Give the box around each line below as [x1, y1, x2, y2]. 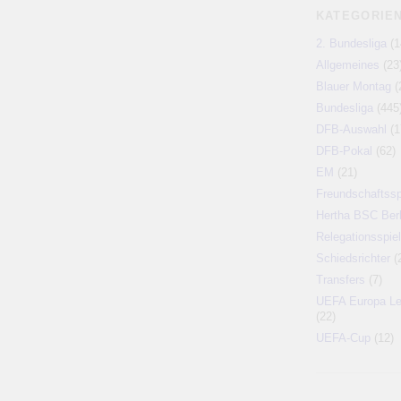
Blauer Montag [315, 80, 391, 93]
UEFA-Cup [315, 331, 371, 345]
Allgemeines [315, 58, 380, 72]
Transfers [315, 273, 365, 286]
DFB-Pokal [315, 144, 372, 158]
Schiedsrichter [315, 252, 390, 265]
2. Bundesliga [315, 37, 387, 50]
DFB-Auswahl [315, 123, 387, 136]
